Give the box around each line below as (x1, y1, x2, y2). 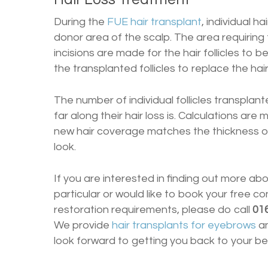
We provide (54, 219, 112, 231)
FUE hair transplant (107, 16, 202, 28)
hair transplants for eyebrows (112, 219, 256, 231)
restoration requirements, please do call (54, 203, 252, 215)
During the (54, 16, 107, 28)
